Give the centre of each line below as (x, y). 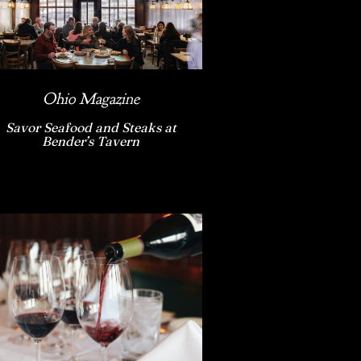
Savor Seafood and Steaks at (91, 128)
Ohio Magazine (91, 99)
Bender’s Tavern (91, 141)
